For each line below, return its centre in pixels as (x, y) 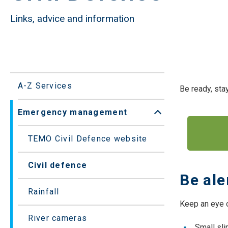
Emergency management (73, 112)
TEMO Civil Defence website (88, 139)
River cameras (58, 218)
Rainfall (44, 192)
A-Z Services (45, 86)
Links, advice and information (72, 19)
